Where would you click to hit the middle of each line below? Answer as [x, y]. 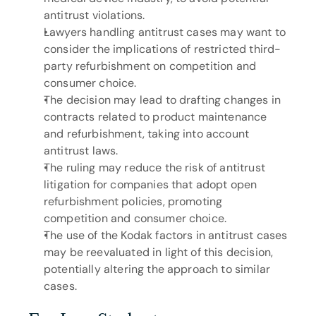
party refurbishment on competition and [150, 66]
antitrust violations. [95, 15]
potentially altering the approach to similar [157, 269]
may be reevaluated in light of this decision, [159, 252]
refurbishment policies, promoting [133, 201]
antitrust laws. [81, 151]
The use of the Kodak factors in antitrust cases [166, 235]
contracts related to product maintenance [156, 117]
